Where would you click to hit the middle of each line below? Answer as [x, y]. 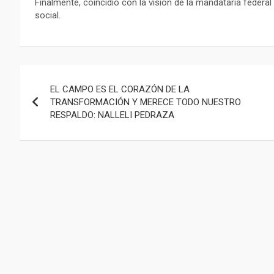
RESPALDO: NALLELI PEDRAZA [112, 115]
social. [48, 16]
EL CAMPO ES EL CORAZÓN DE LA [120, 90]
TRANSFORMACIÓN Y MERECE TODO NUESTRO [146, 102]
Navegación [70, 77]
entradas [57, 127]
